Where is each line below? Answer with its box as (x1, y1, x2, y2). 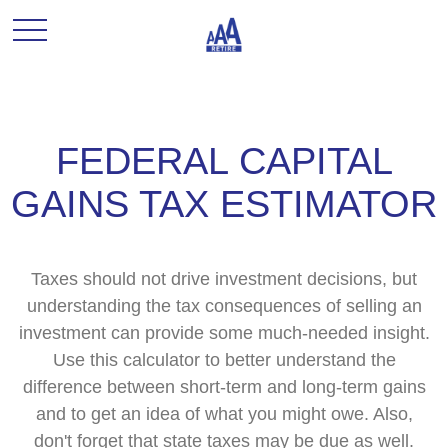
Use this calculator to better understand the (52, 350, 396, 370)
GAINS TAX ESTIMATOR (11, 183, 437, 225)
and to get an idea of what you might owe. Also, (35, 404, 413, 424)
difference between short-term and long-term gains (22, 377, 426, 397)
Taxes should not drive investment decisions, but (31, 269, 417, 289)
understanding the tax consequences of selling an (26, 296, 422, 316)
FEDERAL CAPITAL (55, 140, 393, 182)
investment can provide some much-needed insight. (18, 323, 430, 343)
